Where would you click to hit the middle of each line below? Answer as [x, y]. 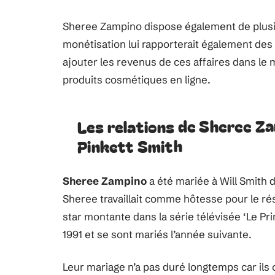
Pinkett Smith [130, 146]
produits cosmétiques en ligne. [137, 79]
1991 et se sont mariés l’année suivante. [157, 234]
